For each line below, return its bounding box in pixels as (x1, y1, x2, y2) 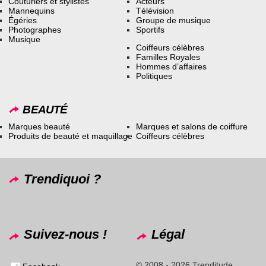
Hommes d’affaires (136, 61, 207, 71)
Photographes (8, 24, 62, 34)
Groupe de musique (136, 15, 211, 25)
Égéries (8, 15, 37, 25)
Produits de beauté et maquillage (8, 131, 133, 141)
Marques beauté (8, 122, 71, 132)
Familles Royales (136, 52, 201, 62)
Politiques (136, 71, 173, 81)
